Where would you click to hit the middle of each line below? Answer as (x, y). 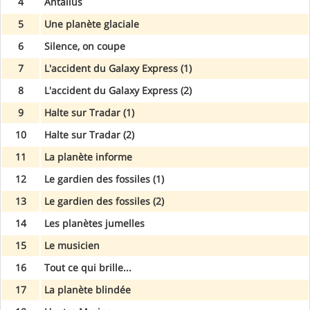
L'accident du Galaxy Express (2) (118, 90)
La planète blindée (88, 289)
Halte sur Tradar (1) (89, 112)
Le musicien (72, 245)
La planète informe (88, 156)
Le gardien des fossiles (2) (104, 201)
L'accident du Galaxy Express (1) (118, 68)
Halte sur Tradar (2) (89, 134)
